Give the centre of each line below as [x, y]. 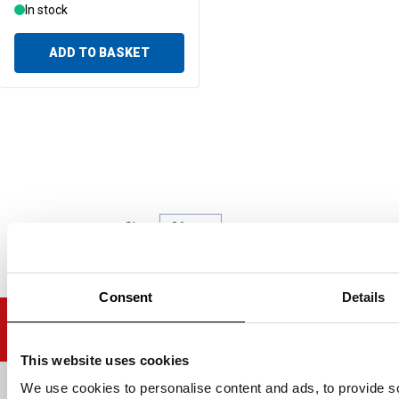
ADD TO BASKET [99, 53]
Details [363, 297]
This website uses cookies [105, 360]
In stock [46, 9]
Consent [126, 297]
